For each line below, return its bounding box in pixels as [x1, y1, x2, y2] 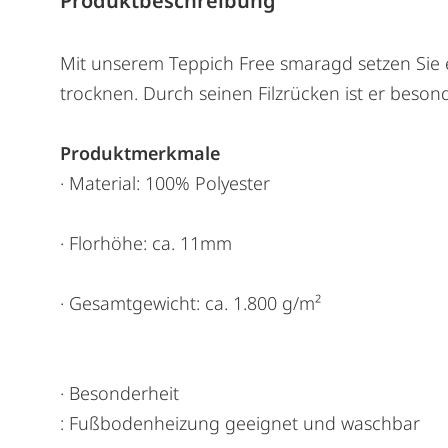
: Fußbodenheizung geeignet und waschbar [60, 410, 420, 435]
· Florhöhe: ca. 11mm [60, 230, 232, 255]
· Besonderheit [60, 380, 179, 405]
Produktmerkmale [60, 140, 220, 165]
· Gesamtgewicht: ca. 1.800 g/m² [60, 290, 321, 315]
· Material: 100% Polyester [60, 170, 270, 195]
